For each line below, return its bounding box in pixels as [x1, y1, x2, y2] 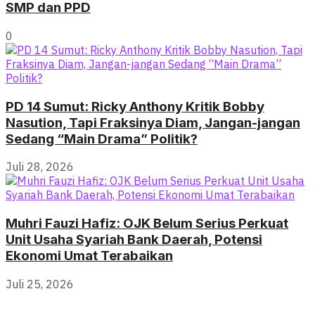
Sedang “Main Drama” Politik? [6, 130, 198, 147]
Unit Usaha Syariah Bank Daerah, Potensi [6, 231, 262, 247]
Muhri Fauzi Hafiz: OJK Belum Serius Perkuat [6, 214, 288, 231]
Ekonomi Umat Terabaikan [6, 247, 173, 264]
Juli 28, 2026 [6, 160, 74, 174]
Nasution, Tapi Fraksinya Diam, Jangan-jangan [6, 114, 300, 131]
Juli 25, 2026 [6, 276, 74, 291]
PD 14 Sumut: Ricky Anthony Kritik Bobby [6, 98, 264, 115]
